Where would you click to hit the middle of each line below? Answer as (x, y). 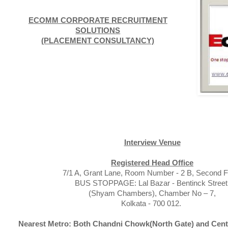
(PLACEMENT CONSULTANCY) (98, 40)
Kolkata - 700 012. (151, 203)
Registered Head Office (152, 163)
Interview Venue (152, 142)
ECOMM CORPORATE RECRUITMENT (98, 20)
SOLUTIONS (98, 30)
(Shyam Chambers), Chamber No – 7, (152, 193)
